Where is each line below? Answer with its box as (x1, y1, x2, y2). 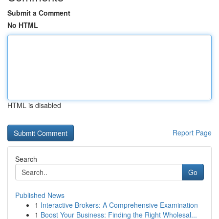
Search (15, 154, 37, 164)
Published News (15, 190, 65, 200)
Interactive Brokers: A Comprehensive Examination (41, 200, 198, 210)
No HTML (7, 20, 38, 30)
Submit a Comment (7, 8, 70, 18)
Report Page (173, 128, 212, 137)
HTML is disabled (7, 100, 61, 110)
